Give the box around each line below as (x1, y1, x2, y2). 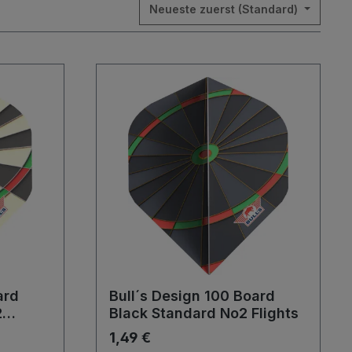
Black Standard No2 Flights (109, 305, 299, 321)
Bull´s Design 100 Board (109, 288, 275, 304)
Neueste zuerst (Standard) (149, 2, 302, 16)
